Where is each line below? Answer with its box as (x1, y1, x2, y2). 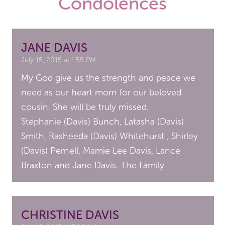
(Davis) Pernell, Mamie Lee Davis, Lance (21, 145, 181, 156)
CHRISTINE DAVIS (21, 207, 120, 222)
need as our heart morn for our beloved (21, 86, 182, 98)
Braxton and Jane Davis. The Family (21, 159, 165, 171)
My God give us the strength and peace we (21, 72, 196, 83)
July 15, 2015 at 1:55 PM (21, 55, 96, 64)
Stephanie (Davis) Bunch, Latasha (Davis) (21, 116, 184, 127)
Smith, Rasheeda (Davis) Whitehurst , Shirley (21, 130, 198, 142)
